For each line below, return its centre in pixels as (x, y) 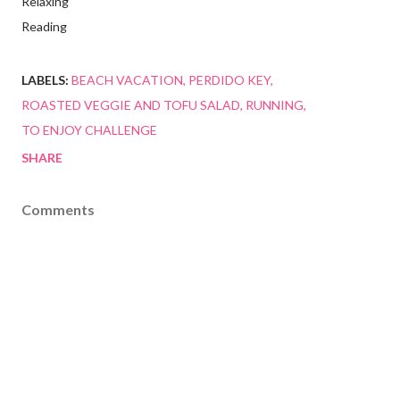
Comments (58, 209)
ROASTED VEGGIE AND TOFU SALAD (131, 105)
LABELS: (45, 80)
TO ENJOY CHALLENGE (89, 130)
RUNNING (275, 105)
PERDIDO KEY (229, 80)
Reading (44, 26)
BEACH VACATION (127, 80)
